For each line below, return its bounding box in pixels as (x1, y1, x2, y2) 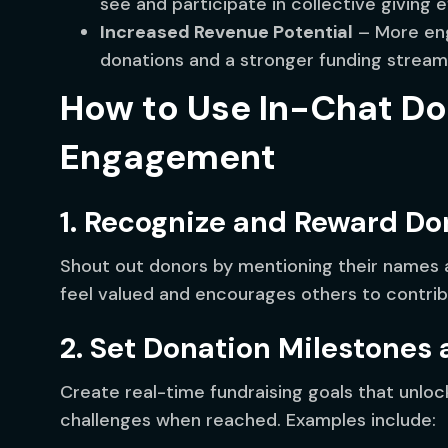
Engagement (60, 134, 276, 180)
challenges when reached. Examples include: (60, 408, 436, 432)
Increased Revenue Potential (100, 20, 353, 44)
